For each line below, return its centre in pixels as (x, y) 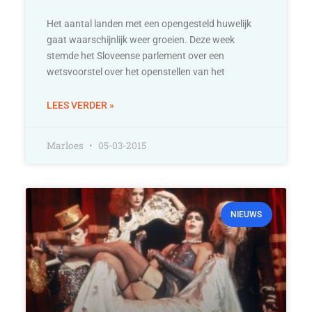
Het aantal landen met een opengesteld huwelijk (149, 24)
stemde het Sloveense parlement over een (136, 56)
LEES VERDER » (81, 106)
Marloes (67, 146)
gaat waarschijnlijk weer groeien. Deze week (141, 40)
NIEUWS (247, 215)
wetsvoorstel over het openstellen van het (136, 72)
